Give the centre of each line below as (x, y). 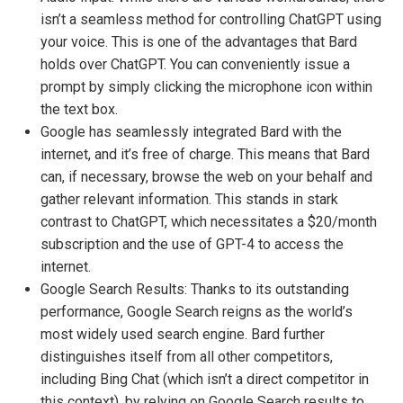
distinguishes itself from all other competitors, (187, 356)
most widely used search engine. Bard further (183, 334)
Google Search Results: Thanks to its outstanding (195, 289)
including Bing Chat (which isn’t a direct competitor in (205, 379)
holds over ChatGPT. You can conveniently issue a (195, 64)
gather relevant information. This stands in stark (189, 199)
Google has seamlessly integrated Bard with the (191, 131)
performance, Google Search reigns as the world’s (197, 311)
